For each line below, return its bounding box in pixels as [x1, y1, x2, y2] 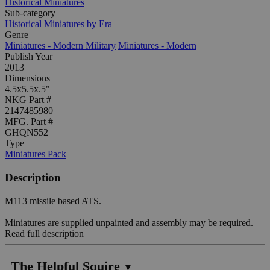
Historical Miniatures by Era [5, 19, 112, 30]
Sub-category [5, 8, 55, 19]
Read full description [5, 228, 84, 239]
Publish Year [5, 51, 52, 62]
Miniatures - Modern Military [5, 40, 116, 51]
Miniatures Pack [5, 149, 66, 160]
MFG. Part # [5, 116, 53, 127]
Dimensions [5, 73, 50, 84]
